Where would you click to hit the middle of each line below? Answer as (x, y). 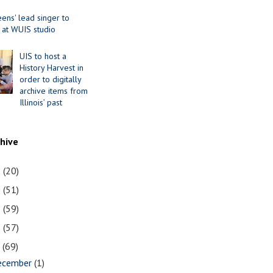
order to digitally (51, 80)
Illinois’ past (41, 103)
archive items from (54, 91)
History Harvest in (52, 68)
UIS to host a (43, 56)
